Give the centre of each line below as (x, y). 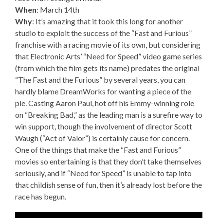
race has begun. (41, 197)
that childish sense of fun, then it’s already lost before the (109, 185)
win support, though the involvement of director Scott (104, 127)
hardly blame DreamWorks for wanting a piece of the (103, 91)
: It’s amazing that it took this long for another (108, 21)
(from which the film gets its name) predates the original (108, 68)
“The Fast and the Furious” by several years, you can (100, 80)
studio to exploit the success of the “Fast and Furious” (104, 33)
